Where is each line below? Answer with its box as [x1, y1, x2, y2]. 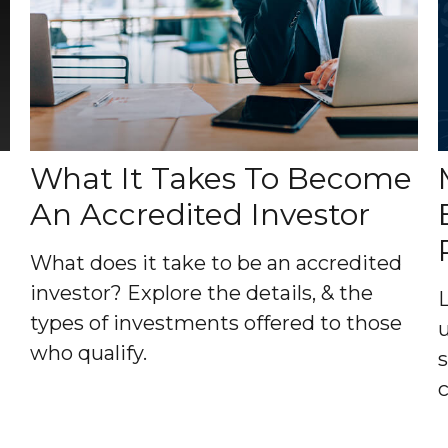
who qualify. [29, 340, 147, 365]
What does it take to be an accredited [29, 250, 402, 275]
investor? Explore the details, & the [29, 280, 373, 305]
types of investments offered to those [29, 310, 402, 335]
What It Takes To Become [29, 159, 412, 197]
